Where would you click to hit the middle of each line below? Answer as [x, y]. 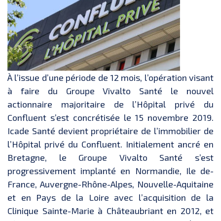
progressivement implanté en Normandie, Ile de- [110, 171]
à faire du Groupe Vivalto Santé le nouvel [110, 91]
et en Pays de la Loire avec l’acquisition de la [110, 198]
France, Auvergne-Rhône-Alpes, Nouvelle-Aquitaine [110, 184]
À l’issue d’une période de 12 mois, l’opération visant [110, 78]
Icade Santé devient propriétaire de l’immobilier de [110, 131]
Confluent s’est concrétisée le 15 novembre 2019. [110, 118]
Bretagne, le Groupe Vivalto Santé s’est [110, 158]
